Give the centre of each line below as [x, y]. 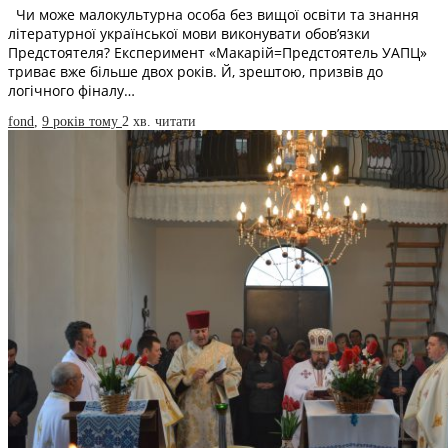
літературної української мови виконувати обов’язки [189, 33]
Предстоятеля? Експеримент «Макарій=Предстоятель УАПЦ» [217, 52]
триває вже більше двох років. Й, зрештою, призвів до [195, 71]
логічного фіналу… [71, 90]
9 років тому [82, 121]
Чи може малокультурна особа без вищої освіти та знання [213, 14]
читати [175, 121]
